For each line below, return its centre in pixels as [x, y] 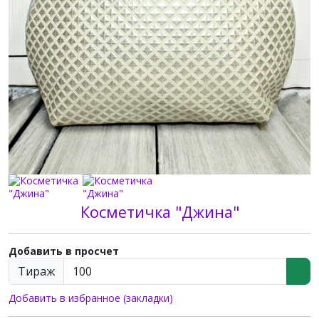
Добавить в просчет [64, 251]
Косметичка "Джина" [159, 212]
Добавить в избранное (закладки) [91, 298]
